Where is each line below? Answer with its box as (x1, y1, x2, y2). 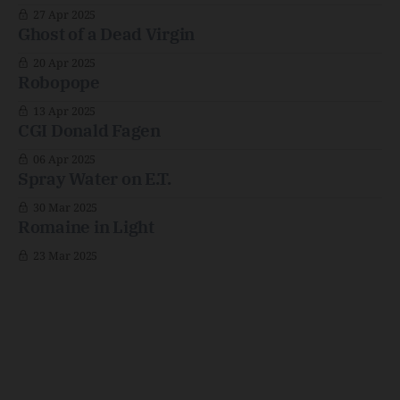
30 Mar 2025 (32, 200, 98, 215)
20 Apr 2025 (32, 55, 96, 71)
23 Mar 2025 (32, 248, 98, 263)
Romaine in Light (18, 216, 154, 237)
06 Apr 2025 (32, 152, 96, 167)
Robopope (18, 71, 100, 93)
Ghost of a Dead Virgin (18, 23, 196, 45)
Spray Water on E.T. (18, 168, 171, 189)
